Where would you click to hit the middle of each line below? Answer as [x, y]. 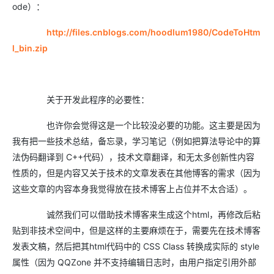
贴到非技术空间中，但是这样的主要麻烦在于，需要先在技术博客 [136, 231]
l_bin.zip [30, 48]
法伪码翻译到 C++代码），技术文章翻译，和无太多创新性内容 [133, 157]
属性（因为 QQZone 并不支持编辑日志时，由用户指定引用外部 [134, 262]
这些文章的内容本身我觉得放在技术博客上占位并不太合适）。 [132, 189]
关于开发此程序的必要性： [81, 100]
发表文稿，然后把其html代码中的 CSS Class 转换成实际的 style [136, 246]
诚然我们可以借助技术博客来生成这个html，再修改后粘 [136, 215]
